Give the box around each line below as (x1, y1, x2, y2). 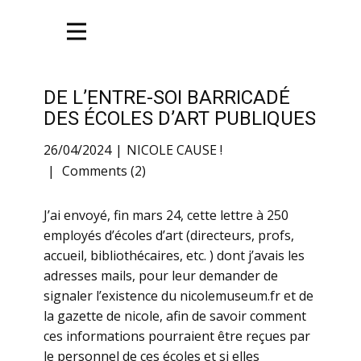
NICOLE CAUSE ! (127, 141, 222, 160)
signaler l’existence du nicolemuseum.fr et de (44, 287, 313, 305)
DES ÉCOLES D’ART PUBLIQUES (44, 107, 316, 130)
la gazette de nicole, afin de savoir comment (44, 307, 306, 325)
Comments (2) (59, 162, 146, 180)
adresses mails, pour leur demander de (44, 267, 278, 284)
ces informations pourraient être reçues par (44, 327, 310, 345)
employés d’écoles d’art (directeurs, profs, (44, 226, 294, 244)
